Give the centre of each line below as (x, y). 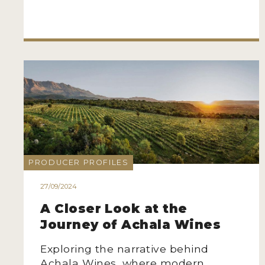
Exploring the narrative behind (125, 248)
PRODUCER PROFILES (79, 163)
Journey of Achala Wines (131, 224)
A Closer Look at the (114, 208)
